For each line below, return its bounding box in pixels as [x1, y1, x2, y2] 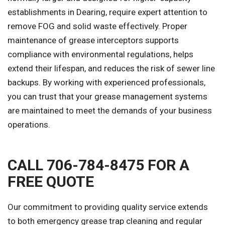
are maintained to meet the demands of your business [8, 105, 212, 116]
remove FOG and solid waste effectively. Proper [8, 21, 187, 32]
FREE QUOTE [8, 173, 94, 191]
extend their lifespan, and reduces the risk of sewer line [8, 63, 215, 74]
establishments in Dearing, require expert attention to [8, 7, 207, 18]
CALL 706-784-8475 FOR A [8, 156, 189, 174]
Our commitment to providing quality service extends [8, 202, 208, 212]
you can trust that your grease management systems [8, 91, 207, 102]
